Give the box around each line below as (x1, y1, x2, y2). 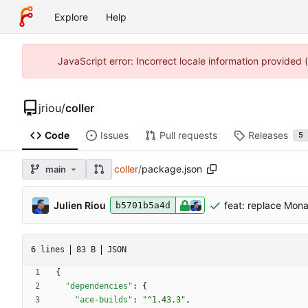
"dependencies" (65, 281, 133, 291)
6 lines (31, 244, 65, 254)
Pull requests (159, 129, 217, 142)
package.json (142, 163, 202, 175)
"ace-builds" (75, 295, 133, 305)
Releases (247, 129, 288, 142)
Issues (100, 129, 129, 142)
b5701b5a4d (115, 200, 170, 211)
